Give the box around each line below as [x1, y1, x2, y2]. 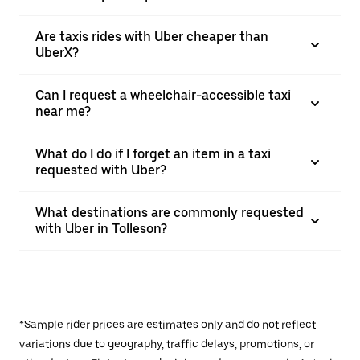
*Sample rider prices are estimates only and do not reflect [19, 318, 316, 331]
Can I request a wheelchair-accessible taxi [35, 88, 291, 103]
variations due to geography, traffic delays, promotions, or [19, 337, 314, 350]
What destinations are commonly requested [35, 205, 304, 220]
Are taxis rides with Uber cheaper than [35, 29, 268, 44]
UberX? [35, 45, 79, 60]
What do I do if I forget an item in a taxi [35, 146, 271, 162]
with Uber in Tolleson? [35, 221, 167, 236]
